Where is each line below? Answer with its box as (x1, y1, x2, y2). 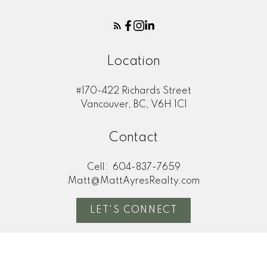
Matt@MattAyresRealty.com (67, 176, 200, 186)
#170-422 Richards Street (76, 86, 191, 97)
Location (107, 55, 160, 69)
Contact (109, 131, 158, 144)
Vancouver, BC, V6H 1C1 (80, 100, 187, 110)
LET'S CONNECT (89, 205, 178, 215)
